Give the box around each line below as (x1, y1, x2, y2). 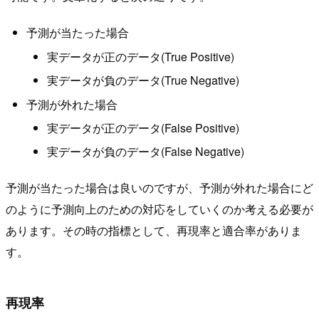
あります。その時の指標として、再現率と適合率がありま (6, 221, 302, 239)
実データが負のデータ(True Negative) (46, 72, 239, 89)
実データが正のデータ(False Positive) (46, 119, 239, 136)
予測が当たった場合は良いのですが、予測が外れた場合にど (6, 179, 313, 196)
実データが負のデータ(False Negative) (46, 143, 244, 160)
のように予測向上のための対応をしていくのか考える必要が (6, 200, 313, 217)
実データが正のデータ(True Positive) (46, 48, 234, 65)
